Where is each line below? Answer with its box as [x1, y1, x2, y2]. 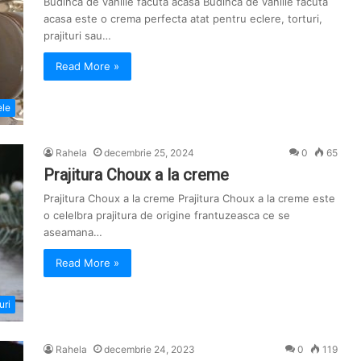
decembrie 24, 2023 [104, 343, 195, 355]
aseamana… [44, 226, 102, 239]
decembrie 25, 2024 [104, 147, 194, 159]
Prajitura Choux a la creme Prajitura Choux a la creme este [44, 192, 335, 205]
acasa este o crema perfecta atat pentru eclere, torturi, [44, 12, 322, 25]
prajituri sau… [44, 29, 111, 42]
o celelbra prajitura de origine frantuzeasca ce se [44, 209, 290, 222]
